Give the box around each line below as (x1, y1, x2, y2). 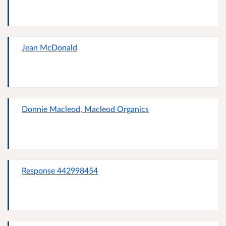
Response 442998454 (22, 165, 98, 176)
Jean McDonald (22, 42, 77, 52)
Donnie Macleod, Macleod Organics (22, 104, 149, 114)
